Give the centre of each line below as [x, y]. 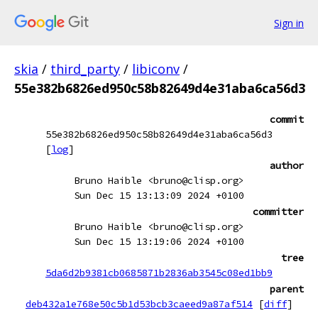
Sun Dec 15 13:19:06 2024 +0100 [159, 241]
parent [287, 289]
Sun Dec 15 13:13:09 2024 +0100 [159, 195]
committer [278, 212]
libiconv [156, 69]
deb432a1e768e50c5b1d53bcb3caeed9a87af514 [139, 304]
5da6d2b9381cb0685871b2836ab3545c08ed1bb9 [159, 273]
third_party [85, 69]
